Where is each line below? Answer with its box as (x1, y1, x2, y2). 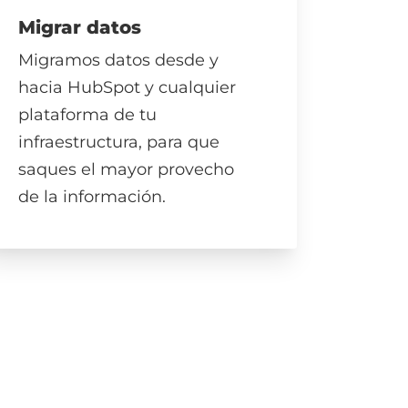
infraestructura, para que (18, 132, 220, 153)
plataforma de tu (18, 105, 158, 126)
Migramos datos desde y (18, 50, 219, 71)
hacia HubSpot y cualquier (18, 77, 237, 98)
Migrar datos (18, 15, 142, 38)
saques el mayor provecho (18, 159, 235, 180)
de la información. (18, 187, 167, 208)
